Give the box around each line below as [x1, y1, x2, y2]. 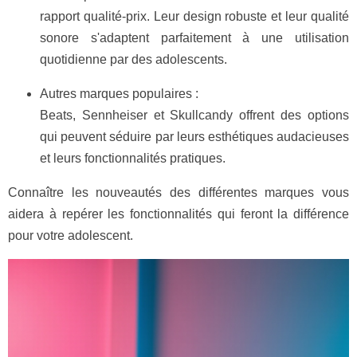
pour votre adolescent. [8, 229, 133, 242]
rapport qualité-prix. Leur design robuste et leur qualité [40, 10, 349, 23]
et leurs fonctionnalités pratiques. [40, 151, 226, 165]
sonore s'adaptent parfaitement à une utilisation [40, 31, 349, 45]
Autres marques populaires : [40, 87, 198, 100]
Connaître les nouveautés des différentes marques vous [8, 186, 349, 199]
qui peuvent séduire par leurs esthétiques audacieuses [40, 130, 349, 143]
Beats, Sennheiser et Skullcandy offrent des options [40, 108, 349, 122]
